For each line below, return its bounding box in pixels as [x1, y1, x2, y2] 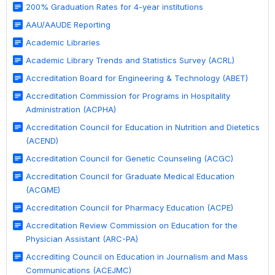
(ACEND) [26, 136, 58, 146]
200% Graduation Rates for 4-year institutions [26, 2, 203, 12]
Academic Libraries [26, 37, 100, 48]
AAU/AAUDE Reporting [26, 20, 110, 30]
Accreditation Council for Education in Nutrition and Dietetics [26, 122, 260, 133]
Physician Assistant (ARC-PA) [26, 234, 138, 244]
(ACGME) [26, 185, 60, 195]
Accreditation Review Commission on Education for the [26, 220, 238, 231]
